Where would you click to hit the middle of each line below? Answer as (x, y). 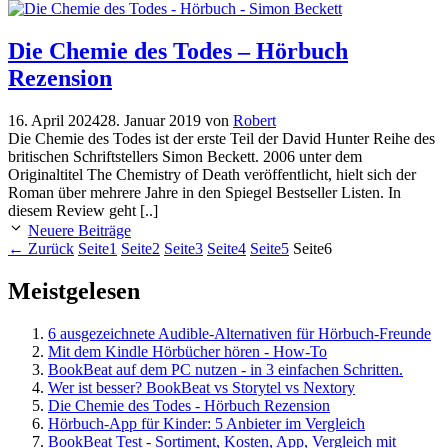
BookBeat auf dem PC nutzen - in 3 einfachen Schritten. (225, 369)
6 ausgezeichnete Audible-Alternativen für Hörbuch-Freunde (239, 333)
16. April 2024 (54, 120)
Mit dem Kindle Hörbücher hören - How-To (187, 351)
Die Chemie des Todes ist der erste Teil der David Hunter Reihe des (221, 138)
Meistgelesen (74, 290)
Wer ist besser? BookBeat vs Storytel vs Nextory (201, 387)
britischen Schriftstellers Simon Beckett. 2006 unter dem (185, 156)
